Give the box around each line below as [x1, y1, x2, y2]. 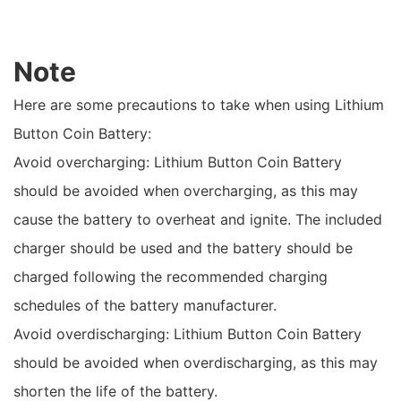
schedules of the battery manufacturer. [13, 296, 277, 314]
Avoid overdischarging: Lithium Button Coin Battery [13, 325, 362, 343]
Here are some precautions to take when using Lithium [13, 96, 384, 114]
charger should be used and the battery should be [13, 239, 353, 257]
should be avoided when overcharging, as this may [13, 182, 358, 200]
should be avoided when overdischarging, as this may [13, 354, 378, 371]
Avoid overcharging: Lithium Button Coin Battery [13, 153, 342, 171]
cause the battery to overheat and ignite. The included [13, 210, 382, 228]
